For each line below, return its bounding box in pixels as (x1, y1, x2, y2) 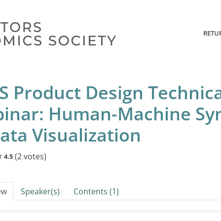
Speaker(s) (20, 186, 60, 197)
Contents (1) (73, 186, 119, 197)
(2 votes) (14, 151, 46, 162)
